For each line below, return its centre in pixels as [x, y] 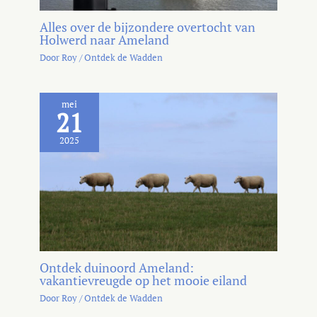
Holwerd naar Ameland [105, 40]
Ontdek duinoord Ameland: [117, 268]
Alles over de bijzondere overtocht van [148, 27]
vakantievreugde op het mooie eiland [144, 281]
